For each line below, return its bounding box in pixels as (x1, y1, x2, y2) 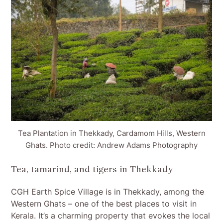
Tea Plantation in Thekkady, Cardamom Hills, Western (17, 128, 206, 138)
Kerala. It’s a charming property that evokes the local (11, 210, 211, 221)
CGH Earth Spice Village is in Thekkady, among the (11, 186, 205, 197)
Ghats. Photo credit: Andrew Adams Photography (25, 140, 198, 150)
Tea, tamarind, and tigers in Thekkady (11, 165, 173, 174)
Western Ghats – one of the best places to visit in (11, 198, 197, 209)
